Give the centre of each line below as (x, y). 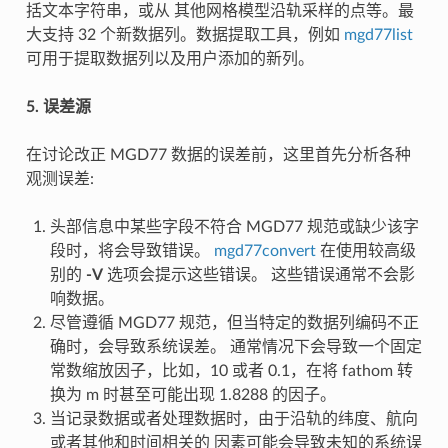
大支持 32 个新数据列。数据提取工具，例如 (184, 35)
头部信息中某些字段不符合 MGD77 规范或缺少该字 (234, 227)
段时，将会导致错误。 (131, 251)
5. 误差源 (58, 107)
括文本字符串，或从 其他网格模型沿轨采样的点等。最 (219, 11)
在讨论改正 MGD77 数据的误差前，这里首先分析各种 (218, 155)
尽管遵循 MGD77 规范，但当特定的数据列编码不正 (234, 323)
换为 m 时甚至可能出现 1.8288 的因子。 (192, 395)
